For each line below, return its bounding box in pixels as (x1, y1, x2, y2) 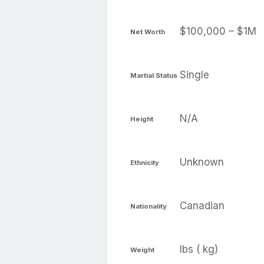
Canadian (180, 200, 225, 212)
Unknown (180, 156, 224, 168)
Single (180, 69, 209, 81)
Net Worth (130, 27, 165, 36)
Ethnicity (130, 158, 159, 167)
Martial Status (130, 71, 177, 80)
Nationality (130, 202, 167, 210)
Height (130, 114, 153, 123)
